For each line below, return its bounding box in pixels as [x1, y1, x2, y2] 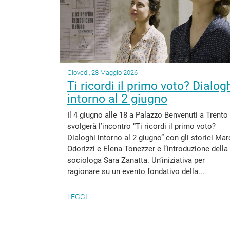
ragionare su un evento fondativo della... [67, 167, 204, 176]
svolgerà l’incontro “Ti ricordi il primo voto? [67, 122, 216, 131]
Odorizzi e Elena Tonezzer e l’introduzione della [67, 144, 228, 154]
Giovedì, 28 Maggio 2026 [67, 69, 138, 76]
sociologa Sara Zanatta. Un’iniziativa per [67, 156, 205, 165]
